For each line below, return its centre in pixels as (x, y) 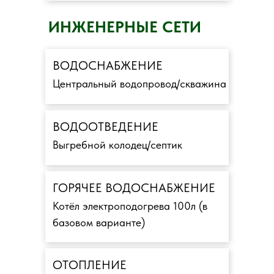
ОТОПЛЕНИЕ (90, 265)
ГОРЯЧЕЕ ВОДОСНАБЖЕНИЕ (134, 188)
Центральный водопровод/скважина (139, 84)
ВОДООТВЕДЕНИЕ (106, 127)
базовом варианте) (99, 223)
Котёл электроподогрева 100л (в (130, 206)
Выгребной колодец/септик (117, 145)
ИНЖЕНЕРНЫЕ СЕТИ (125, 27)
